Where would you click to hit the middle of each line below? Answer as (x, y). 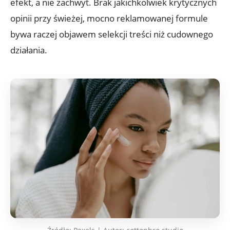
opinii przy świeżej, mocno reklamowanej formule (109, 18)
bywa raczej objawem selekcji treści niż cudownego (112, 34)
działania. (29, 50)
